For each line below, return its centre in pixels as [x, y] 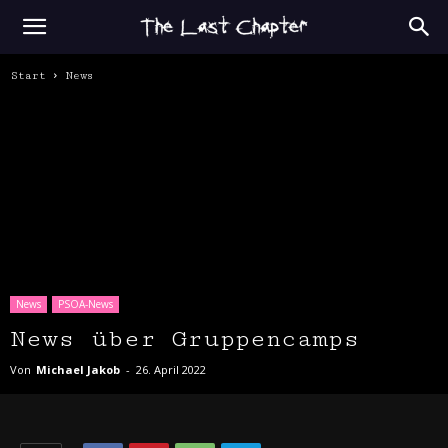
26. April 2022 [171, 369]
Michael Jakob [78, 369]
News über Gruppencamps [185, 338]
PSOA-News [85, 304]
